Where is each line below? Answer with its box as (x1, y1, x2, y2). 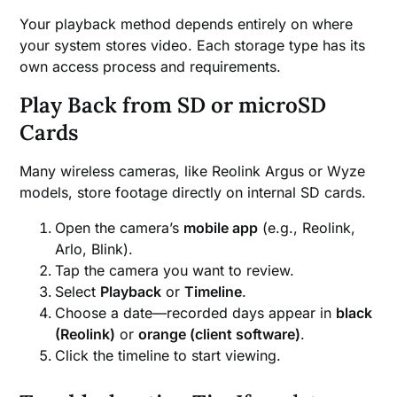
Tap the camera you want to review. (55, 261, 295, 280)
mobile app (183, 219, 259, 237)
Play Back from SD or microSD (19, 91, 327, 120)
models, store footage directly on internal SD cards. (19, 183, 367, 202)
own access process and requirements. (19, 58, 282, 76)
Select (55, 283, 101, 301)
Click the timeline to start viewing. (55, 346, 282, 365)
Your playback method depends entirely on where (19, 15, 354, 34)
